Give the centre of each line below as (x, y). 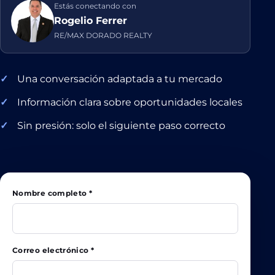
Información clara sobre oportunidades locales (130, 102)
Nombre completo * (52, 193)
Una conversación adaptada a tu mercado (120, 79)
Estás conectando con (95, 6)
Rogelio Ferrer (91, 21)
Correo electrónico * (53, 250)
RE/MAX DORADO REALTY (103, 35)
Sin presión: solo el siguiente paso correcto (121, 126)
